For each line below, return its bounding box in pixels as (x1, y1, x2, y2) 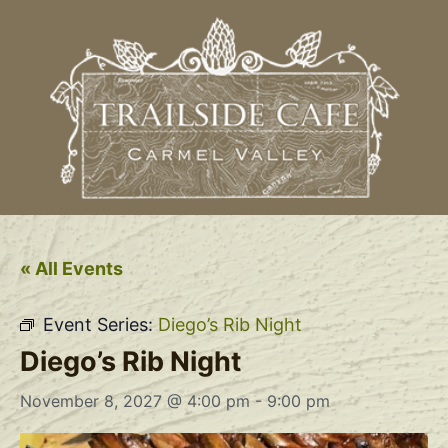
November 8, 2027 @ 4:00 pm (20, 390, 250, 411)
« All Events (20, 257, 123, 279)
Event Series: (43, 313, 158, 335)
